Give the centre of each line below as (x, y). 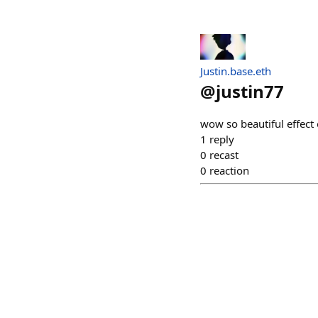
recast (224, 154)
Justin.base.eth (236, 71)
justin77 (250, 91)
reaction (229, 170)
